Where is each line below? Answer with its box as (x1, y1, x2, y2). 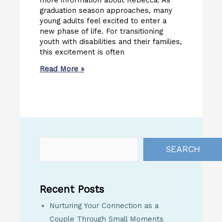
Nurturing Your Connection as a (50, 201, 159, 210)
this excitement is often (40, 48, 124, 57)
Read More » (40, 64, 84, 74)
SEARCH (166, 144, 200, 155)
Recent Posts (40, 183, 104, 195)
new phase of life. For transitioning (40, 27, 163, 36)
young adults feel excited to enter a (40, 16, 166, 26)
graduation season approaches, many (40, 6, 172, 15)
